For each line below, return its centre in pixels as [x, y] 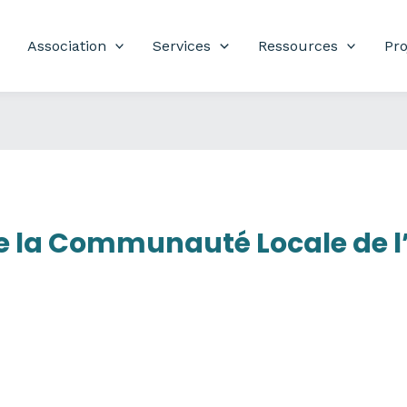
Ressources [298, 45]
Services [182, 45]
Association [66, 45]
